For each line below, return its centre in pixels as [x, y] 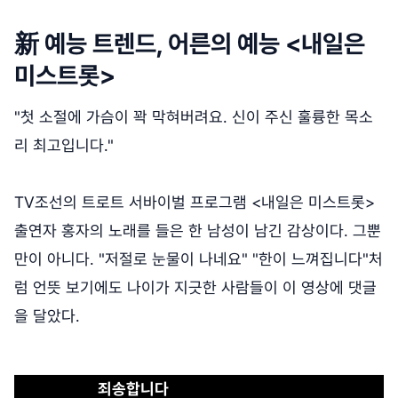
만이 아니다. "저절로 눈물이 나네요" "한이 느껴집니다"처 [199, 259]
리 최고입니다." [64, 145]
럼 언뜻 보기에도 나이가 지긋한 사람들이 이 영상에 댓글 [195, 287]
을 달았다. [47, 315]
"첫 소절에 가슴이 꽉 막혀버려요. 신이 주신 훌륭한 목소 [194, 116]
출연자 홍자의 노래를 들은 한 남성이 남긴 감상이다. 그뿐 [198, 230]
